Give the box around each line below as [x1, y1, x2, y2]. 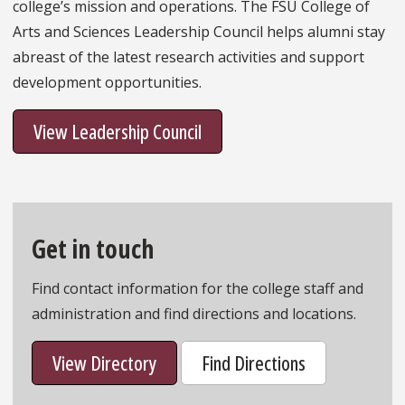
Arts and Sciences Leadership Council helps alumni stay [13, 22, 385, 42]
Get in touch [31, 231, 155, 267]
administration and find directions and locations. [31, 304, 356, 325]
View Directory [52, 349, 156, 377]
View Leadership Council [33, 118, 202, 146]
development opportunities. [13, 72, 202, 93]
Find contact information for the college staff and [31, 278, 363, 299]
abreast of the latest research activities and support [13, 47, 364, 68]
